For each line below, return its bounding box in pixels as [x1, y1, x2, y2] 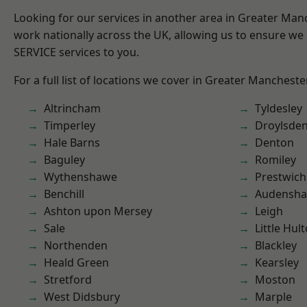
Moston [255, 272, 295, 287]
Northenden [44, 238, 108, 253]
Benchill [44, 186, 84, 201]
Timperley [44, 118, 95, 133]
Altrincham [44, 101, 101, 116]
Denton [255, 135, 294, 150]
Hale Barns [44, 135, 100, 150]
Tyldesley [255, 101, 302, 116]
